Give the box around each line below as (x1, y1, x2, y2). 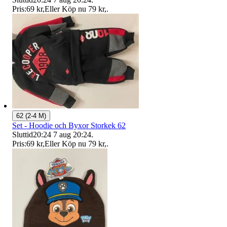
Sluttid (12, 130, 33, 139)
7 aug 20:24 (53, 130, 91, 139)
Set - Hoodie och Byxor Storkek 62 (12, 121, 126, 130)
